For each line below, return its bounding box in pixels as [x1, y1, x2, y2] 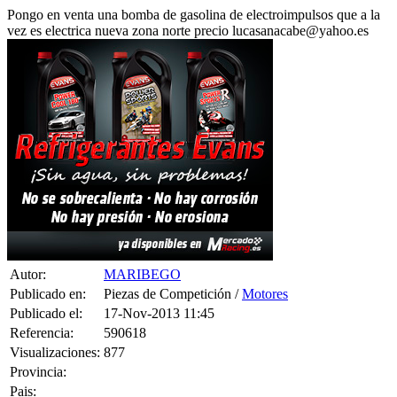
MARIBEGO [104, 244, 181, 260]
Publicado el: [10, 283, 82, 299]
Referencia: [10, 302, 74, 318]
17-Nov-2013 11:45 [104, 283, 214, 299]
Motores [242, 263, 288, 279]
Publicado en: [10, 263, 86, 279]
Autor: [10, 244, 46, 260]
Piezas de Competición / [104, 263, 242, 279]
